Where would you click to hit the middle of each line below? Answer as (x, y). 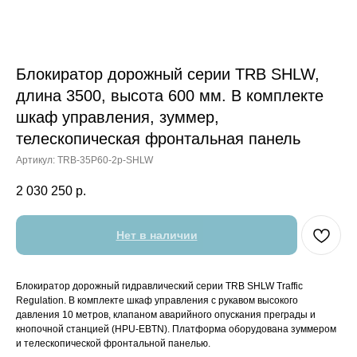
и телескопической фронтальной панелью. (113, 344)
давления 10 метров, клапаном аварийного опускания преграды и (166, 315)
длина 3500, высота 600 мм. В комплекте (170, 96)
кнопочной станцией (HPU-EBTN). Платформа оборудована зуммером (176, 330)
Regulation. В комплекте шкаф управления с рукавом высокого (157, 301)
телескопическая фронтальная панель (158, 139)
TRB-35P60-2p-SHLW (105, 160)
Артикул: (37, 160)
